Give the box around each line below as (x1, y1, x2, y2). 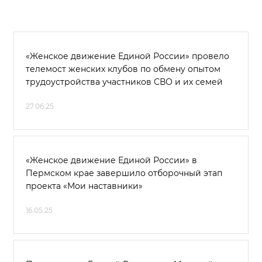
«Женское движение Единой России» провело (26, 51, 229, 61)
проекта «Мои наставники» (26, 181, 143, 191)
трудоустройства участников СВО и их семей (26, 77, 223, 87)
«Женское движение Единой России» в (26, 155, 197, 166)
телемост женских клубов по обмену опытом (26, 64, 220, 74)
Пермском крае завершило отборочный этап (26, 168, 222, 178)
